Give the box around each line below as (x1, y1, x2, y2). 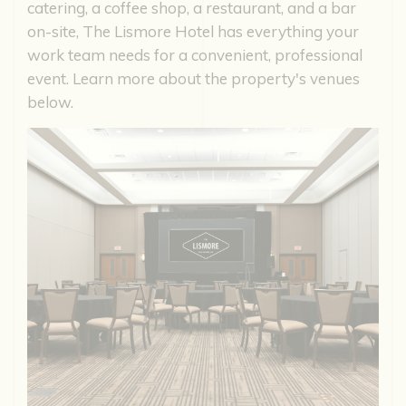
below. (27, 92, 73, 112)
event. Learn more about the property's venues (27, 69, 360, 89)
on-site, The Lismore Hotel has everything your (27, 22, 359, 42)
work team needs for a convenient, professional (27, 45, 362, 65)
